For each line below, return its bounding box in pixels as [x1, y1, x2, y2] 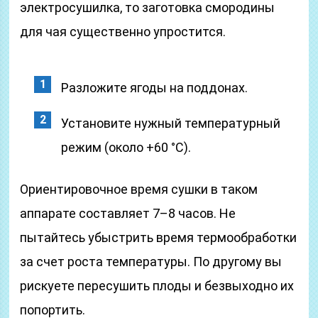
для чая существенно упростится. [20, 24, 226, 39]
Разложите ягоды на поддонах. [61, 80, 248, 95]
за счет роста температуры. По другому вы [20, 254, 283, 269]
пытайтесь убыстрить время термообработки [20, 230, 297, 245]
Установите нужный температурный [61, 116, 281, 131]
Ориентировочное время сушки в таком [20, 182, 258, 197]
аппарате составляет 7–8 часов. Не [20, 206, 236, 221]
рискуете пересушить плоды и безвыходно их [20, 278, 295, 293]
